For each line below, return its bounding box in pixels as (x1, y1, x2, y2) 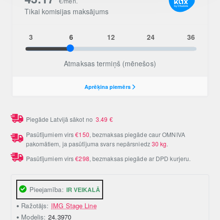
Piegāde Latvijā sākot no (26, 115, 96, 124)
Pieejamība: (29, 185, 64, 194)
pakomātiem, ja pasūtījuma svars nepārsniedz (26, 139, 152, 148)
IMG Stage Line (51, 201, 97, 211)
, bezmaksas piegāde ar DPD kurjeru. (89, 154, 191, 163)
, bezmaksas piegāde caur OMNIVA (89, 130, 185, 139)
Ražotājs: (21, 201, 49, 211)
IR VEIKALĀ (66, 185, 100, 194)
